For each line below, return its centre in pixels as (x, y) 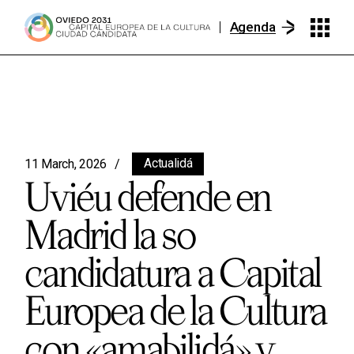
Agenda (252, 27)
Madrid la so (110, 234)
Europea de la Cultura (175, 310)
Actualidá (168, 163)
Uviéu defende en (148, 196)
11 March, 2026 (66, 164)
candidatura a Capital (173, 272)
